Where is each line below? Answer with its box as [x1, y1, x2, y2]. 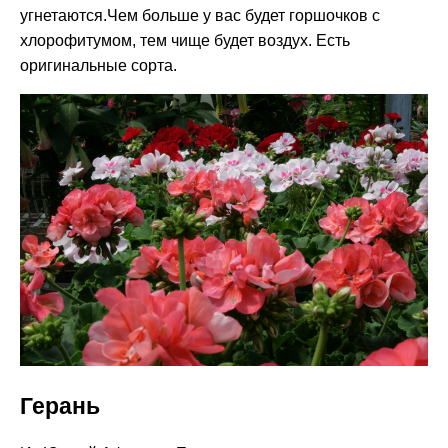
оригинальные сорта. [20, 57, 177, 75]
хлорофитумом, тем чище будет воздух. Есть [20, 32, 350, 50]
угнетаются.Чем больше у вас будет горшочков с [20, 7, 380, 25]
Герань [20, 393, 100, 420]
